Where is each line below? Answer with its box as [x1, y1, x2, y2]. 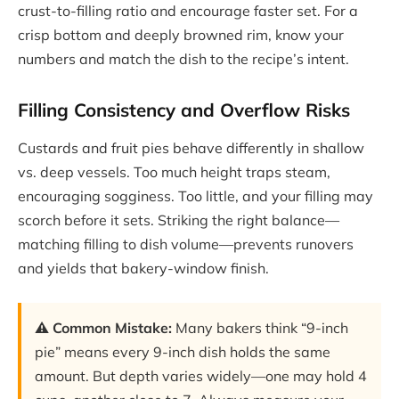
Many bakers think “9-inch [172, 318, 348, 337]
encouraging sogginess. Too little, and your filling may [18, 187, 373, 206]
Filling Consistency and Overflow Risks [18, 97, 350, 121]
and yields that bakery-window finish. [18, 259, 269, 278]
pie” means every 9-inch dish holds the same [35, 342, 330, 361]
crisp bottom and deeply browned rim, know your [18, 26, 344, 45]
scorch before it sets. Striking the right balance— [18, 211, 339, 230]
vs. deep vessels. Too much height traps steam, [18, 163, 330, 182]
